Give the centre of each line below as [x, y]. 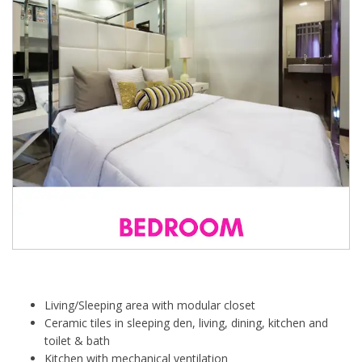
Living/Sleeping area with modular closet [150, 305]
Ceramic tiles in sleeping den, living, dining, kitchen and [186, 323]
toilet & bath [77, 341]
